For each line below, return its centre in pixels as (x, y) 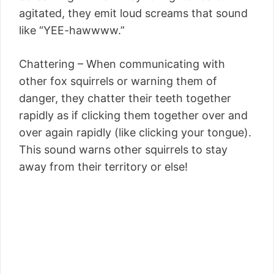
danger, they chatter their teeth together (125, 98)
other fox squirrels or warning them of (118, 81)
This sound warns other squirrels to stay (123, 149)
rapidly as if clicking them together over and (133, 115)
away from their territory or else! (103, 166)
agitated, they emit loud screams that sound (133, 13)
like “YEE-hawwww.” (72, 30)
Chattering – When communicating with (122, 64)
